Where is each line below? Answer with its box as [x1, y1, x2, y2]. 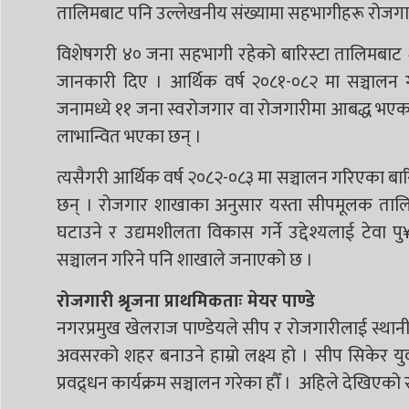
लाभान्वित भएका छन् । [57, 121, 202, 152]
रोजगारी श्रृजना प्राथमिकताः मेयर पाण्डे [57, 285, 320, 317]
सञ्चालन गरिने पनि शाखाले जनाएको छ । [57, 244, 313, 276]
